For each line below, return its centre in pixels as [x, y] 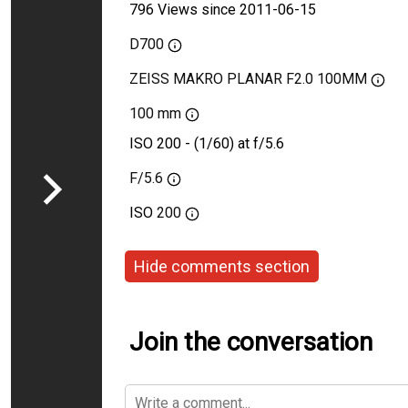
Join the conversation [251, 342]
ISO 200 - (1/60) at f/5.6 [207, 143]
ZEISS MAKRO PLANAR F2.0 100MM [248, 79]
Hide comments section [222, 266]
